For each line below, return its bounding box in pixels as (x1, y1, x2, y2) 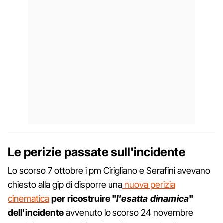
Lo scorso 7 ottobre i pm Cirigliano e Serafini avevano (8, 165, 210, 176)
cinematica (8, 193, 49, 204)
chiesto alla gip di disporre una (8, 179, 122, 190)
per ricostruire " (51, 193, 116, 204)
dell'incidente (8, 207, 64, 218)
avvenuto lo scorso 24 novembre (64, 207, 193, 218)
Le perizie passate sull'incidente (8, 144, 186, 159)
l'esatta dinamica (116, 193, 189, 204)
